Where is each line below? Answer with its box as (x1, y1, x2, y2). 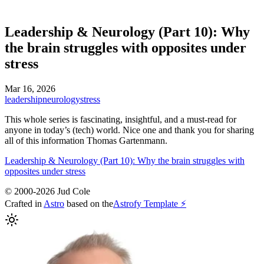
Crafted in (5, 198, 44, 209)
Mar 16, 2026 (5, 83, 55, 94)
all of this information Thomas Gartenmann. (5, 135, 167, 146)
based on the (64, 198, 113, 209)
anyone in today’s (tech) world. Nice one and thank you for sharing (5, 124, 254, 135)
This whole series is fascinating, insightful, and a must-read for (5, 114, 236, 124)
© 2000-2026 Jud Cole (5, 186, 90, 196)
